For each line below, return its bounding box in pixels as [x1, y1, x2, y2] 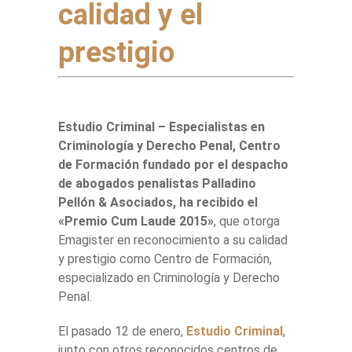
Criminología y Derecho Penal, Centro [58, 137, 280, 153]
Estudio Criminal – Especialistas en [58, 119, 265, 134]
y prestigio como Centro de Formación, [58, 251, 272, 266]
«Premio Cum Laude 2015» [58, 213, 214, 229]
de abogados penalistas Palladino [58, 175, 256, 191]
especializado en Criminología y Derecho [58, 269, 280, 285]
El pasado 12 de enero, [58, 323, 186, 339]
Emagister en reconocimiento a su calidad [58, 232, 288, 247]
